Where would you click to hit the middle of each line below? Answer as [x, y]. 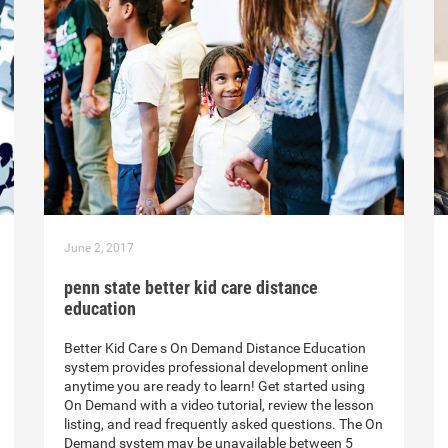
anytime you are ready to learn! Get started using [214, 386]
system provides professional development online [216, 367]
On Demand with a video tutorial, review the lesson [219, 405]
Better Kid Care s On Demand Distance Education [215, 348]
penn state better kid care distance [191, 288]
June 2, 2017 [99, 248]
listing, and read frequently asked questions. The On [223, 424]
